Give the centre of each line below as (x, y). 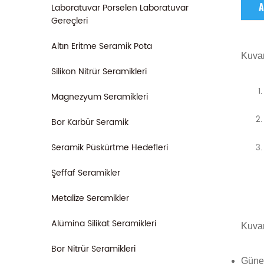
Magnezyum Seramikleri (100, 97)
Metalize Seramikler (90, 198)
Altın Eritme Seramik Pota (102, 46)
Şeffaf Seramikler (86, 173)
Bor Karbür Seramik (90, 122)
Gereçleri (70, 21)
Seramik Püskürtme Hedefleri (110, 148)
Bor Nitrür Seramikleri (93, 249)
